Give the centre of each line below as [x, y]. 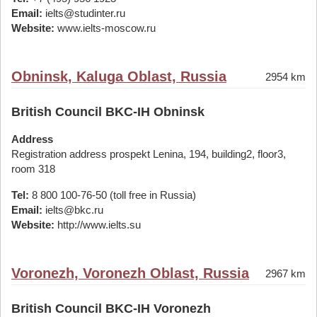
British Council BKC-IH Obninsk [108, 112]
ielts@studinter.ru [84, 13]
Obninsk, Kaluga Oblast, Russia [119, 76]
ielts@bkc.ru [73, 210]
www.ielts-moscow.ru [105, 28]
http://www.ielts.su [98, 225]
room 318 [33, 169]
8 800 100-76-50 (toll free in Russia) [113, 195]
